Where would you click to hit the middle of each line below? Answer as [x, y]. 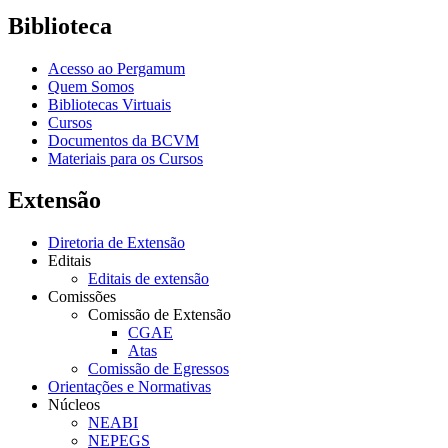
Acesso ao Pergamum [116, 68]
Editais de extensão [148, 279]
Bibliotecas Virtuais [109, 104]
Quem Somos [91, 86]
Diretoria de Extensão [116, 243]
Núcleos [74, 405]
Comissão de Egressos [158, 369]
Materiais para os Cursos [125, 158]
